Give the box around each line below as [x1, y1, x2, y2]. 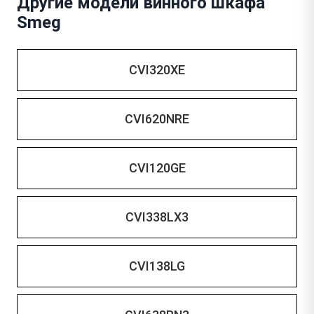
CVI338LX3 [125, 210, 189, 224]
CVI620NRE [125, 111, 189, 126]
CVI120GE [128, 161, 186, 175]
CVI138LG [129, 259, 185, 273]
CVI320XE [129, 62, 185, 77]
